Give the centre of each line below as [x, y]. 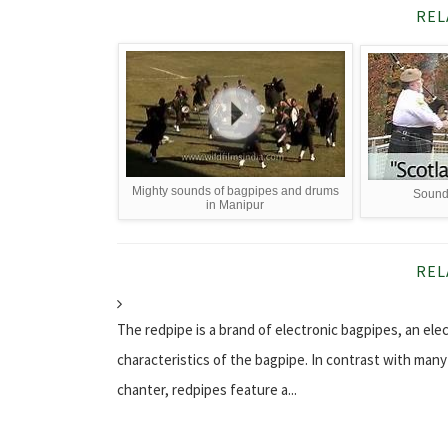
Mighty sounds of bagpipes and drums [235, 191]
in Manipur [235, 205]
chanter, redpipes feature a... [207, 390]
